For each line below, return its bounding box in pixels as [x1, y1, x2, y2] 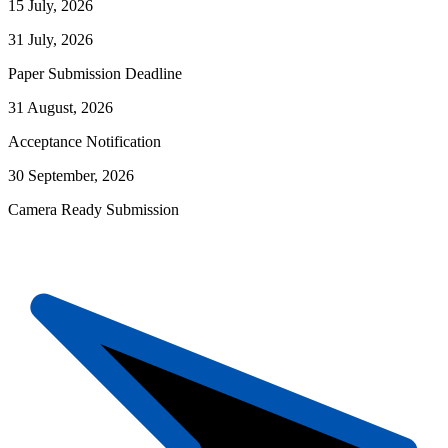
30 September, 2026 [8, 166, 134, 184]
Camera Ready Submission [8, 200, 179, 218]
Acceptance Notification [8, 132, 161, 150]
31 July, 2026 [8, 30, 93, 48]
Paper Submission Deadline [8, 64, 182, 82]
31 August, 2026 [8, 98, 113, 116]
